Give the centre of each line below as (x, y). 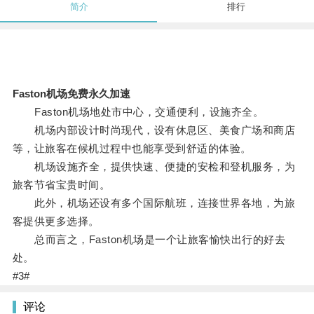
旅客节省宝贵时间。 (61, 185)
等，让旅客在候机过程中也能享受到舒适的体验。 (132, 149)
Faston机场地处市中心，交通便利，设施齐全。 (138, 112)
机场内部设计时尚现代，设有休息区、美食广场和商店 (154, 130)
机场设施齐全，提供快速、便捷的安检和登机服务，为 (154, 167)
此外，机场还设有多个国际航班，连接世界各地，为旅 (154, 203)
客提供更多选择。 (56, 221)
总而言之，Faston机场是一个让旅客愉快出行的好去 (149, 240)
